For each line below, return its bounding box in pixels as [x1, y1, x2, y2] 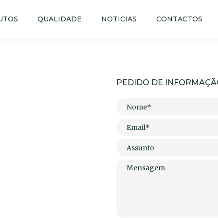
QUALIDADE [37, 15, 82, 23]
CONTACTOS [156, 15, 203, 23]
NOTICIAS [101, 15, 137, 23]
